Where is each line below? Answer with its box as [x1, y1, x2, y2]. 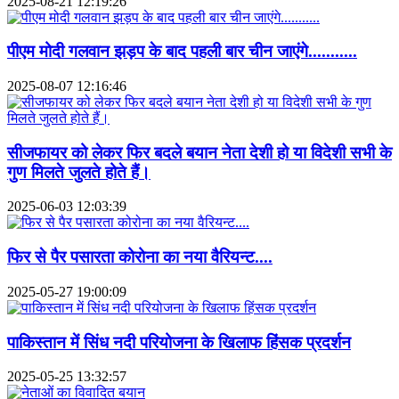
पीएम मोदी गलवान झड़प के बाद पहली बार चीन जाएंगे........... [7, 42, 357, 61]
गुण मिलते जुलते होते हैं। [7, 162, 151, 182]
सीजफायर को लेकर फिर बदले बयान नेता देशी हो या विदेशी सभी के [7, 142, 392, 162]
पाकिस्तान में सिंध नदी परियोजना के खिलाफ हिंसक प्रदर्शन [7, 332, 351, 352]
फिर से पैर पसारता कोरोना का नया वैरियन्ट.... [7, 248, 273, 267]
